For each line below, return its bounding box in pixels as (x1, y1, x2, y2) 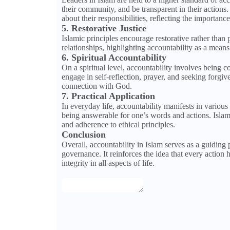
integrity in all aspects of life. (61, 159, 155, 168)
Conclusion (61, 129, 106, 140)
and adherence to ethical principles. (61, 120, 175, 129)
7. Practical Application (61, 91, 155, 102)
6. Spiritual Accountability (61, 52, 166, 63)
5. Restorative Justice (61, 23, 146, 34)
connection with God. (61, 82, 132, 91)
